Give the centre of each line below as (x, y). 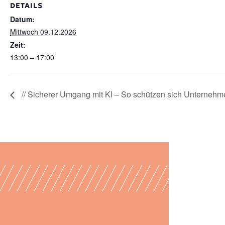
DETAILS (26, 6)
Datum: (22, 19)
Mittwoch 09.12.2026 (43, 32)
